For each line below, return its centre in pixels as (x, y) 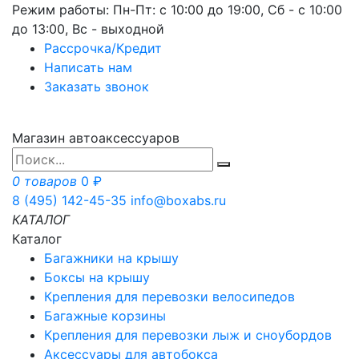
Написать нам (88, 67)
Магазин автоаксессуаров (96, 138)
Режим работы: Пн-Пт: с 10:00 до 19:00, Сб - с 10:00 (177, 10)
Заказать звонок (97, 87)
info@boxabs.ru (178, 200)
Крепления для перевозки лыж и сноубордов (188, 335)
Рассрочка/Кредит (103, 48)
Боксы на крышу (97, 277)
